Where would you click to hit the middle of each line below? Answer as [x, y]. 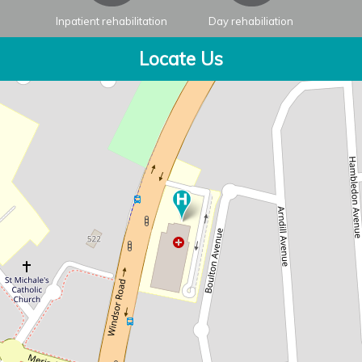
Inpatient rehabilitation [111, 21]
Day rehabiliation [251, 21]
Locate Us [181, 59]
